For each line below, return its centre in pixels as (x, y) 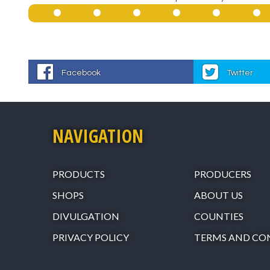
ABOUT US (218, 195)
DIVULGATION (86, 216)
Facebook (81, 73)
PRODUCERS (223, 174)
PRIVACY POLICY (91, 237)
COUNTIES (219, 216)
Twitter (240, 73)
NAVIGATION (98, 136)
